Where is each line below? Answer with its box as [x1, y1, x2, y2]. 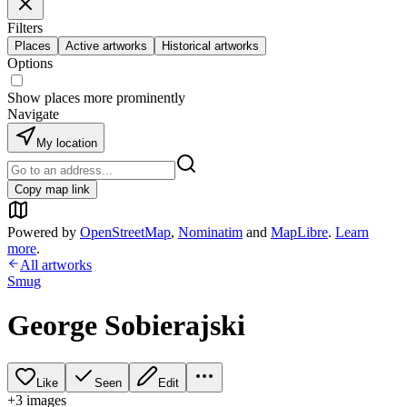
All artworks [20, 257, 92, 273]
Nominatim [178, 224, 243, 240]
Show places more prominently [7, 90, 185, 105]
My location [36, 136, 97, 150]
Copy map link [15, 183, 90, 196]
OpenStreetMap [80, 224, 171, 240]
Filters [7, 20, 43, 35]
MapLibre [271, 224, 328, 240]
